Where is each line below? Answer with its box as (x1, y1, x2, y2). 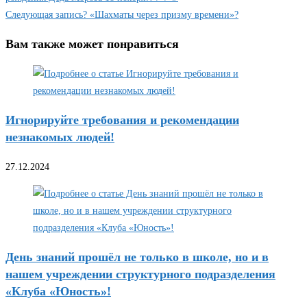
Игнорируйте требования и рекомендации (5, 113, 239, 127)
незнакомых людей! (5, 130, 114, 145)
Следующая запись (5, 10, 83, 21)
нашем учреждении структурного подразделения (5, 267, 275, 282)
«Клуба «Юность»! (5, 284, 111, 299)
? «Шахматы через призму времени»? (83, 10, 238, 21)
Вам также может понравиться (5, 37, 179, 51)
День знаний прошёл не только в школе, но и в (5, 250, 269, 265)
